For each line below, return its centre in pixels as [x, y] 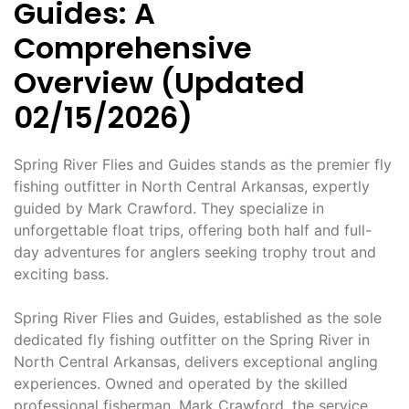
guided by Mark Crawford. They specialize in [169, 208]
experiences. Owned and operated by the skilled [181, 383]
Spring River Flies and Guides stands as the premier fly [203, 164]
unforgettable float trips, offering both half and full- [193, 230]
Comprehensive [133, 47]
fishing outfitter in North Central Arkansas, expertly [192, 186]
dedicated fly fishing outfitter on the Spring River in [192, 339]
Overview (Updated [159, 82]
